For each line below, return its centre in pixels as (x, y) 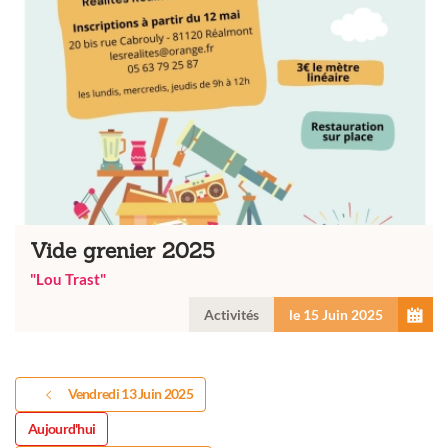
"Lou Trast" (68, 279)
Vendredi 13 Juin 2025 (130, 393)
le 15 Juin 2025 (336, 314)
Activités (231, 314)
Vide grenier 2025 (122, 250)
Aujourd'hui (62, 429)
